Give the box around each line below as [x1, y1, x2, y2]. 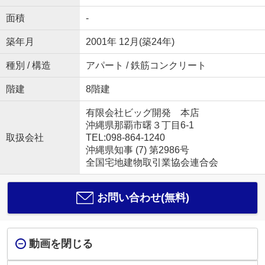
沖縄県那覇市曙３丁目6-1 [85, 119, 196, 130]
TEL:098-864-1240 [85, 132, 165, 143]
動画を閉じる [28, 238, 93, 250]
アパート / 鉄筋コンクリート [85, 60, 206, 70]
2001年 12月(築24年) [85, 36, 174, 47]
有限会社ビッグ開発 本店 [85, 107, 199, 118]
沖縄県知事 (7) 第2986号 [85, 144, 189, 155]
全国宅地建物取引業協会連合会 [85, 157, 218, 167]
